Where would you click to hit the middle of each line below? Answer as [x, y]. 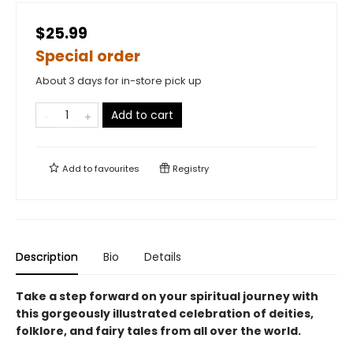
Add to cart [142, 115]
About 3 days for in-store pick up [119, 81]
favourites [117, 169]
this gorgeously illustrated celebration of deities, [165, 314]
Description [47, 257]
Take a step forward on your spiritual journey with [167, 297]
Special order [88, 57]
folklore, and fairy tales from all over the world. [158, 331]
